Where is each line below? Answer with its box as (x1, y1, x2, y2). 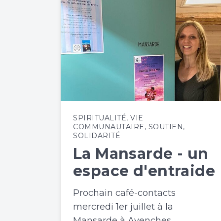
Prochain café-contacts (73, 187, 176, 198)
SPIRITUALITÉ (73, 113, 126, 122)
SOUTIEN (148, 122, 183, 131)
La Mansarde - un (73, 144, 209, 163)
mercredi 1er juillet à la (73, 201, 173, 212)
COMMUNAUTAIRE (73, 122, 145, 131)
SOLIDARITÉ (73, 131, 120, 140)
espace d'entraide (73, 161, 215, 180)
